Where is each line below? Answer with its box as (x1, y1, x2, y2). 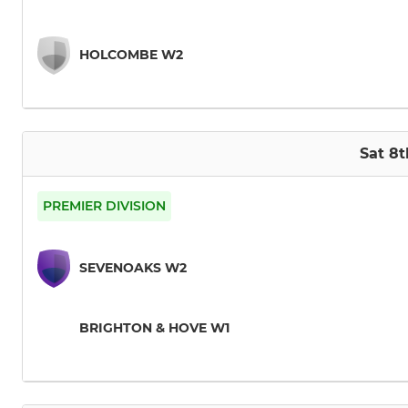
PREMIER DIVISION (43, 198, 166, 215)
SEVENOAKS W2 (79, 260, 187, 277)
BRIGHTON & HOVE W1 (79, 320, 229, 337)
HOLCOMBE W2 (79, 46, 183, 64)
